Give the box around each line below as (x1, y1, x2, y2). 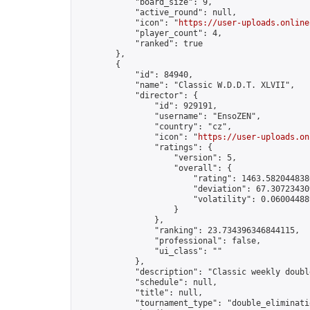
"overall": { (77, 163, 232, 173)
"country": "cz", (77, 122, 232, 131)
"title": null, (77, 288, 203, 298)
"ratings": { (77, 143, 212, 152)
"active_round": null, (77, 8, 237, 17)
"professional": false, (77, 236, 261, 246)
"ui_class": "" (77, 246, 222, 256)
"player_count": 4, (77, 28, 222, 38)
